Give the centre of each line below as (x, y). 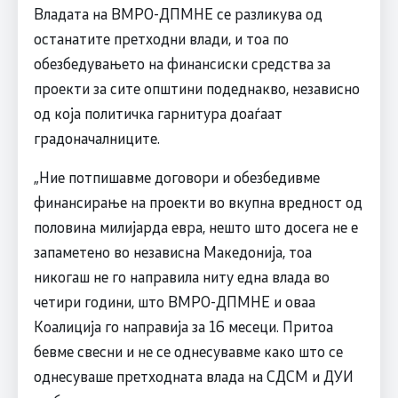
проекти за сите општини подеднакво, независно (196, 88)
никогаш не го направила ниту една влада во (181, 277)
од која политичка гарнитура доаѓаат (158, 113)
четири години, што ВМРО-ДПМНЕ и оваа (174, 302)
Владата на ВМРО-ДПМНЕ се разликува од (178, 14)
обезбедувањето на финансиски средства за (182, 64)
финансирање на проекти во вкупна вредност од (198, 202)
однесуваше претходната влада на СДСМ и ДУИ (193, 376)
